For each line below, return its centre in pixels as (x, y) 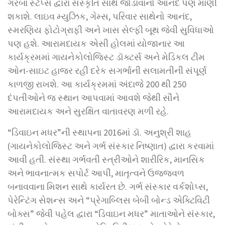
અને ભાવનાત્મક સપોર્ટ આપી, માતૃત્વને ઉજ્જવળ (96, 173)
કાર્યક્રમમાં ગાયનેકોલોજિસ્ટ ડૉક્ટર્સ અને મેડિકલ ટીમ (106, 57)
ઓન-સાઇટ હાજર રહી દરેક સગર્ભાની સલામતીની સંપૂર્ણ (107, 71)
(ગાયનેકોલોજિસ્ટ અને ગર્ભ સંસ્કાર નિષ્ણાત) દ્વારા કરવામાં (111, 146)
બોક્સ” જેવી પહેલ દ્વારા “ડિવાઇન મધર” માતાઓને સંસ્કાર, (111, 214)
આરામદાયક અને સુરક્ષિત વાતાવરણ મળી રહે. (88, 111)
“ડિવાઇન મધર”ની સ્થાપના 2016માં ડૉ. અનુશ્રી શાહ (99, 132)
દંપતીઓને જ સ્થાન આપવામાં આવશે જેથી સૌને (93, 98)
